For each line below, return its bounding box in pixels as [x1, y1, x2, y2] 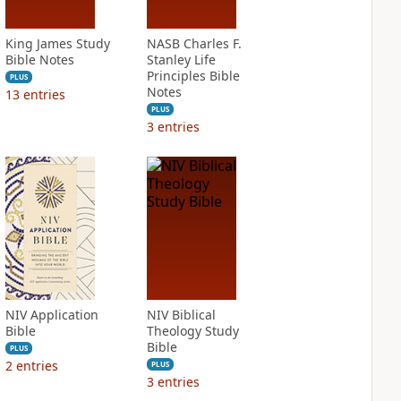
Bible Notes [4, 51, 74, 68]
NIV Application [4, 306, 98, 323]
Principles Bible [146, 67, 240, 84]
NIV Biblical [146, 306, 216, 323]
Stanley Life [146, 51, 216, 68]
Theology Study [146, 322, 239, 339]
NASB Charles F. [146, 35, 242, 52]
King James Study [4, 35, 110, 52]
